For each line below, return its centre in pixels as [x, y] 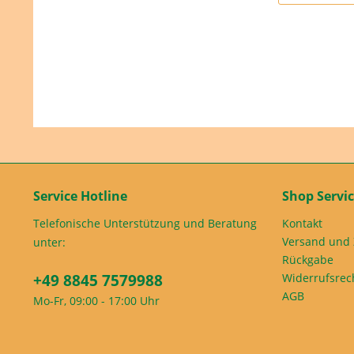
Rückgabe [308, 260]
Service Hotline [80, 196]
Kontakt [302, 224]
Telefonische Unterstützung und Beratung [145, 224]
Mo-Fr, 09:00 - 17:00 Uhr [96, 301]
